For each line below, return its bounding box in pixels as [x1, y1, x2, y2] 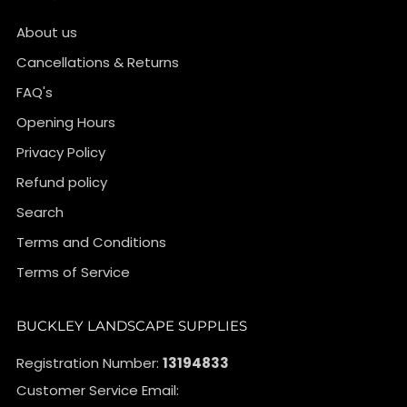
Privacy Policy [16, 143, 105, 163]
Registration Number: [16, 353, 163, 373]
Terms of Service [16, 263, 130, 283]
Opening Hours [16, 113, 115, 133]
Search [16, 203, 64, 223]
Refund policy [16, 173, 107, 193]
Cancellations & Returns [16, 53, 179, 73]
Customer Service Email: [16, 381, 179, 401]
